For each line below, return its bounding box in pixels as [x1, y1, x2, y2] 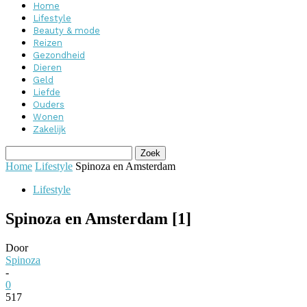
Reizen [33, 38, 62, 48]
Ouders [33, 99, 64, 110]
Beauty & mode [33, 25, 100, 36]
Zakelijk [33, 124, 66, 134]
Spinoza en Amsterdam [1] [5, 209, 191, 228]
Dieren [33, 62, 62, 73]
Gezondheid [33, 50, 85, 60]
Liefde [33, 87, 60, 97]
